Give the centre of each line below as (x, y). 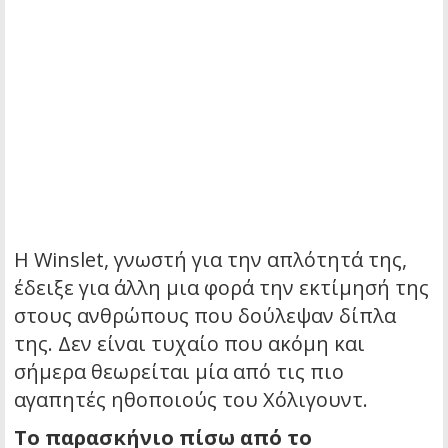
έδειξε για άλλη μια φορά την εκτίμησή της (221, 288)
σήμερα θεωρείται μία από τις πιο (179, 372)
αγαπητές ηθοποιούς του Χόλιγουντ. (191, 400)
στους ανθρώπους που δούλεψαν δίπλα (205, 316)
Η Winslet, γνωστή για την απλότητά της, (210, 260)
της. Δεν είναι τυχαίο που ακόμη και (189, 344)
